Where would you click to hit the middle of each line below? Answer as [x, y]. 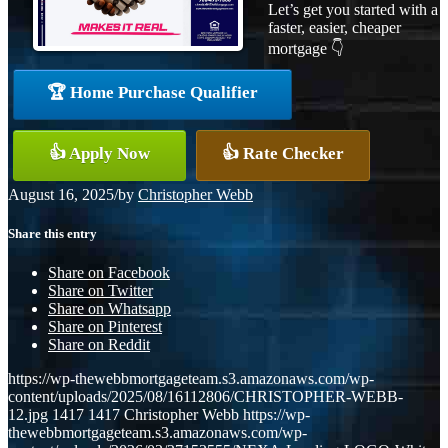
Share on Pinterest [105, 327]
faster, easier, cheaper [334, 27]
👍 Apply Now [99, 153]
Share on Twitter [100, 291]
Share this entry [52, 233]
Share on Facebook [109, 273]
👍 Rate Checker [283, 153]
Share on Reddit [99, 345]
